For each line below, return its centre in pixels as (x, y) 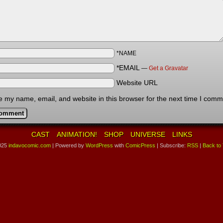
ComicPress (140, 145)
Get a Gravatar (168, 68)
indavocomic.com (30, 145)
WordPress (99, 145)
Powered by (70, 145)
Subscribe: (173, 145)
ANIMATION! (77, 134)
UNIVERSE (148, 134)
